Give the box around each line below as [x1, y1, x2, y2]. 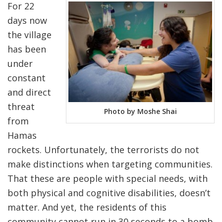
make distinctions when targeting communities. [7, 158, 213, 170]
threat [7, 101, 35, 113]
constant [7, 72, 46, 84]
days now [7, 14, 47, 27]
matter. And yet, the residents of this [7, 201, 166, 214]
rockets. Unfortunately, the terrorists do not [7, 144, 199, 156]
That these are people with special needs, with [7, 172, 208, 185]
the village [7, 29, 52, 41]
